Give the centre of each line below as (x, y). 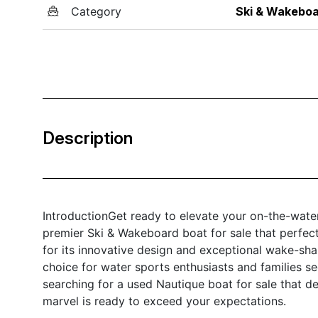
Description (88, 138)
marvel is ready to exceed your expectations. (164, 301)
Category (96, 11)
